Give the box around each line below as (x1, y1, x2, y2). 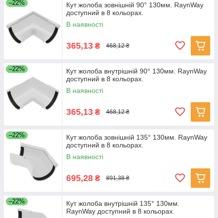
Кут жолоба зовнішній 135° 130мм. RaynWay (66, 133, 207, 141)
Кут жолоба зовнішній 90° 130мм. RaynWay (66, 1, 203, 9)
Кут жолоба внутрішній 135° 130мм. (66, 200, 180, 207)
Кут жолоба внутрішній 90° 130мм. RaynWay (66, 67, 207, 75)
